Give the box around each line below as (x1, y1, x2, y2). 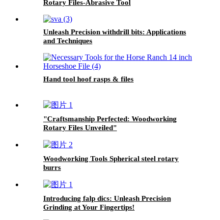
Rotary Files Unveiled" (43, 123, 117, 132)
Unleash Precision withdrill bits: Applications (43, 27, 186, 36)
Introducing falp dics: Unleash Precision (43, 194, 171, 202)
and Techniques (43, 36, 92, 45)
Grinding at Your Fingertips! (43, 203, 135, 211)
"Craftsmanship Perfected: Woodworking (43, 114, 177, 123)
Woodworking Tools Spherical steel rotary (43, 154, 179, 163)
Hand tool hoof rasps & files (43, 75, 134, 83)
